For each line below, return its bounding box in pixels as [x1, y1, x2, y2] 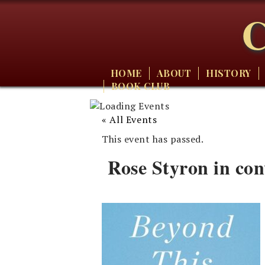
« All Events [102, 113, 157, 126]
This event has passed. [102, 132, 203, 146]
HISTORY [206, 67, 251, 79]
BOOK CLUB [111, 80, 170, 92]
